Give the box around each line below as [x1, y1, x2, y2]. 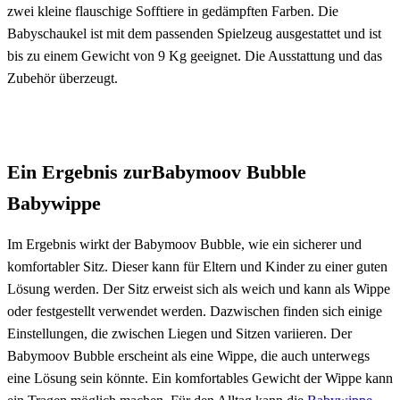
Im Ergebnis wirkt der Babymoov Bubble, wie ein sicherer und [7, 236, 362, 252]
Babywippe [7, 191, 101, 214]
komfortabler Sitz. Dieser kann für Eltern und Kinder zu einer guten [7, 258, 387, 274]
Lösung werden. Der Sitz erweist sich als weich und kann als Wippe [7, 280, 390, 296]
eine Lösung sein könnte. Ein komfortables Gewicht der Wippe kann [7, 370, 393, 386]
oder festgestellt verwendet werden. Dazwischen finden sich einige [7, 303, 382, 319]
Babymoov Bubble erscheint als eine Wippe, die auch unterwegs [7, 347, 370, 363]
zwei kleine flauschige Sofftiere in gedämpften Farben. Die [7, 3, 338, 19]
